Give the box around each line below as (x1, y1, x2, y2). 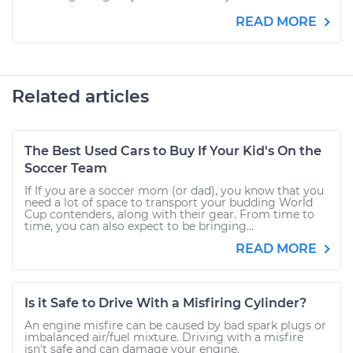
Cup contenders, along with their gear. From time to (24, 207, 314, 221)
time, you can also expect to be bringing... (24, 219, 254, 233)
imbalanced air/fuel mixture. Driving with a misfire (24, 330, 303, 344)
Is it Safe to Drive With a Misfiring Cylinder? (24, 295, 307, 310)
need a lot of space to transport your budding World (24, 195, 313, 210)
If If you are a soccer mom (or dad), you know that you (24, 184, 324, 198)
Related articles (12, 86, 149, 107)
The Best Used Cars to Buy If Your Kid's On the (24, 143, 321, 158)
